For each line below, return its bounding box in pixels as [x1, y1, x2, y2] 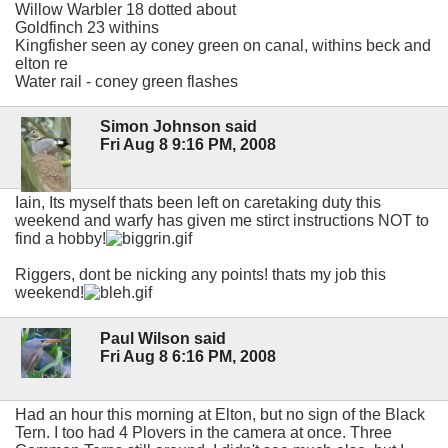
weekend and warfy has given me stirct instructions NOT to [15, 212, 429, 230]
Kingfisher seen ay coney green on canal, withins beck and [15, 37, 431, 55]
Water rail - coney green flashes [15, 73, 238, 91]
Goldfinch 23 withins [15, 19, 159, 37]
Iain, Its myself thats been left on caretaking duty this [15, 194, 381, 212]
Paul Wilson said [100, 329, 226, 347]
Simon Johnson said [100, 118, 257, 136]
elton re [15, 55, 68, 73]
